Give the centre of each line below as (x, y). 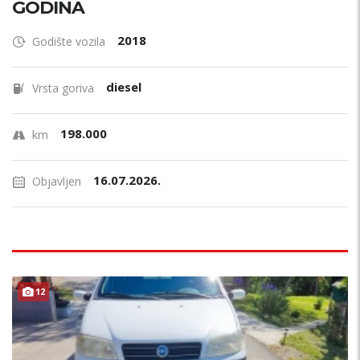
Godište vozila (69, 41)
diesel (124, 87)
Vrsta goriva (63, 88)
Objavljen (57, 181)
